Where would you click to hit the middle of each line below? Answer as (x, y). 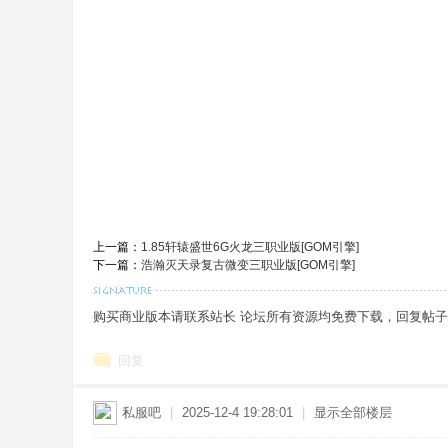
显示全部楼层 (353, 412)
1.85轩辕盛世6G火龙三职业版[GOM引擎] (250, 247)
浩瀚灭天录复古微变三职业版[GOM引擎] (248, 265)
